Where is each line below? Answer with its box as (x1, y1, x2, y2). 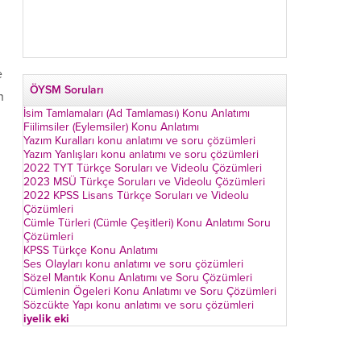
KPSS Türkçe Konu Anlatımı (23, 243, 158, 257)
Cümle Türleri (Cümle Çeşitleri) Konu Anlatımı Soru (23, 216, 271, 230)
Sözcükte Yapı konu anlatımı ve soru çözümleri (23, 298, 254, 312)
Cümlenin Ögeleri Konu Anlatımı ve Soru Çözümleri (23, 284, 276, 298)
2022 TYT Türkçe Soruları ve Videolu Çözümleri (23, 161, 262, 175)
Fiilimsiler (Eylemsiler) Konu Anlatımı (23, 120, 199, 134)
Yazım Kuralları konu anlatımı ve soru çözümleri (23, 134, 255, 147)
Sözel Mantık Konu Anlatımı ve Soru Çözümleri (23, 271, 252, 284)
